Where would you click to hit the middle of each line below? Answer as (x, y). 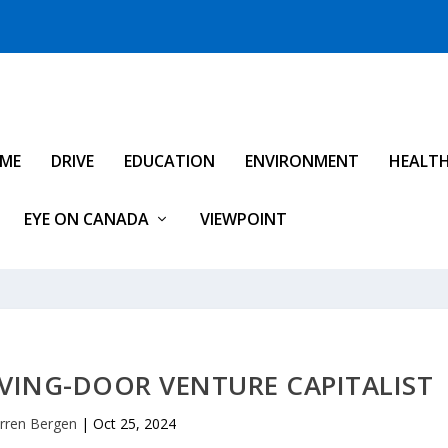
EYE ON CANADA (86, 219)
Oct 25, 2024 (134, 423)
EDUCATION (169, 161)
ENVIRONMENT (302, 161)
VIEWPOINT (243, 219)
